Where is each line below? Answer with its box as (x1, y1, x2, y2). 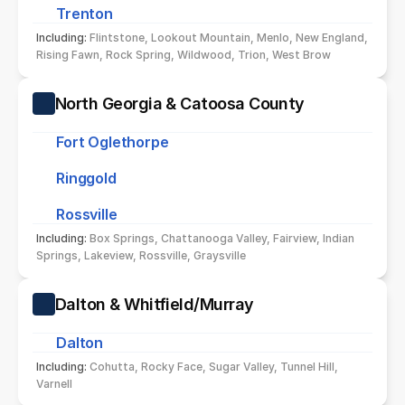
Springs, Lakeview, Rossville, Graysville (36, 249, 246, 262)
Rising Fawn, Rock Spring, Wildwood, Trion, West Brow (36, 48, 331, 61)
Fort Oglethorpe (56, 133, 169, 151)
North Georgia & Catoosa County (55, 93, 305, 113)
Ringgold (56, 169, 117, 187)
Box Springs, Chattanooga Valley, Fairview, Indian (89, 231, 354, 245)
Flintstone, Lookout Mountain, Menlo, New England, (89, 31, 368, 44)
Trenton (56, 5, 113, 23)
